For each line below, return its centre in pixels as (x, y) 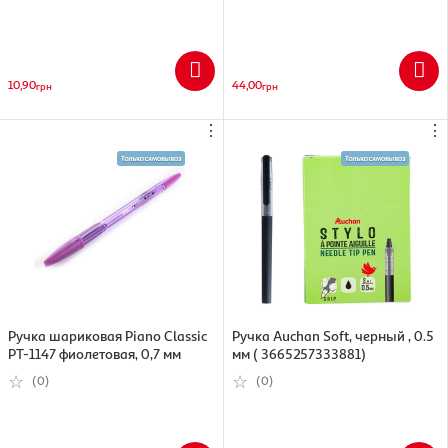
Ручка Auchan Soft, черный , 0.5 (333, 335)
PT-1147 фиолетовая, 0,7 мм (94, 353)
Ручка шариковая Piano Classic (107, 335)
